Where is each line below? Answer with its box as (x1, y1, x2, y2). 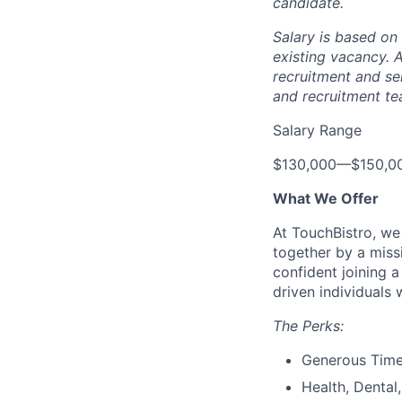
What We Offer (273, 189, 379, 207)
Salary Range (273, 121, 362, 139)
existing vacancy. (273, 48, 394, 66)
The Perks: (273, 317, 344, 335)
